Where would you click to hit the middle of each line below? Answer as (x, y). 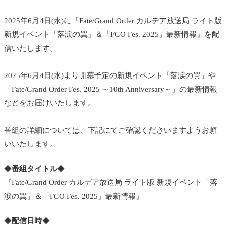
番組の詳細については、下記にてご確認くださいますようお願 (110, 130)
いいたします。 (31, 144)
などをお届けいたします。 (50, 103)
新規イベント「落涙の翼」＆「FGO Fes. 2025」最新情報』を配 (112, 34)
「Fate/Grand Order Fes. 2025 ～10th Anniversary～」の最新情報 (111, 89)
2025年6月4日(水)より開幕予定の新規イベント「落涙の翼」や (110, 75)
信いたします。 (31, 48)
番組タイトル (34, 168)
